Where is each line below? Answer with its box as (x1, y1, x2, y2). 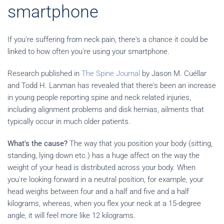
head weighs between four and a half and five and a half (7, 187, 189, 196)
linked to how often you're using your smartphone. (7, 47, 169, 56)
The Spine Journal (81, 69, 140, 78)
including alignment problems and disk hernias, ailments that (7, 105, 204, 114)
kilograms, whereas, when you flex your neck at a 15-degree (7, 199, 201, 208)
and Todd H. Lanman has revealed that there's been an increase (7, 81, 216, 90)
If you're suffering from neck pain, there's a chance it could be (7, 35, 208, 44)
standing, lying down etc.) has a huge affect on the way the (7, 151, 199, 160)
